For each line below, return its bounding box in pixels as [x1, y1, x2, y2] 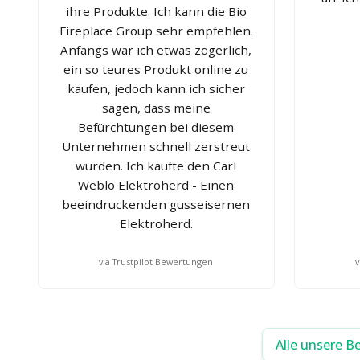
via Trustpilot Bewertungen [99, 255, 214, 268]
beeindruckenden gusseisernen [62, 195, 251, 212]
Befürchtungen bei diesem [78, 118, 235, 135]
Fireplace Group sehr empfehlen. [59, 22, 253, 39]
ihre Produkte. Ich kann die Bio [65, 2, 247, 19]
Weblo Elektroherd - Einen [78, 176, 235, 193]
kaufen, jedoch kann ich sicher [67, 80, 245, 96]
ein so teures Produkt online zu [63, 60, 249, 77]
